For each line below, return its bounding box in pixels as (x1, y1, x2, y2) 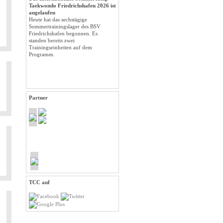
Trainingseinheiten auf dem (29, 44, 92, 50)
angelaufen (29, 9, 55, 15)
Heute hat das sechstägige (29, 16, 87, 22)
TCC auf (29, 179, 50, 185)
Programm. (29, 51, 55, 57)
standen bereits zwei (29, 37, 75, 43)
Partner (29, 95, 48, 101)
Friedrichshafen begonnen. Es (29, 30, 98, 36)
